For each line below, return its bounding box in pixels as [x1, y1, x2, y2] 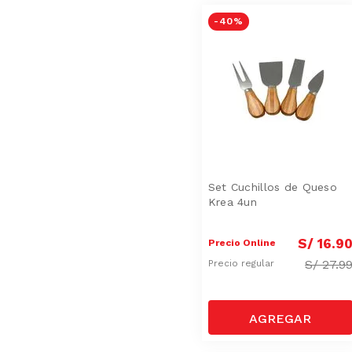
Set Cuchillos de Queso [207, 180, 337, 193]
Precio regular [207, 258, 277, 269]
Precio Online [207, 236, 276, 248]
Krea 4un [207, 195, 258, 208]
